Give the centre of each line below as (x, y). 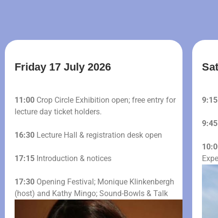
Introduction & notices (73, 158)
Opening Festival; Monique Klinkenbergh (104, 182)
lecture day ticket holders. (58, 112)
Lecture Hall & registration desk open (98, 135)
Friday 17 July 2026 (63, 67)
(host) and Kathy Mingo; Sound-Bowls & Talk (91, 193)
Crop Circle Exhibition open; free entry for (105, 100)
